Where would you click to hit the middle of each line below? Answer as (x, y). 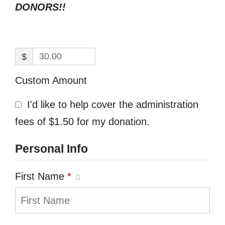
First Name (41, 176)
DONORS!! (40, 7)
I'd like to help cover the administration (113, 104)
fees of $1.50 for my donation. (82, 122)
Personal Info (51, 149)
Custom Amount (51, 80)
